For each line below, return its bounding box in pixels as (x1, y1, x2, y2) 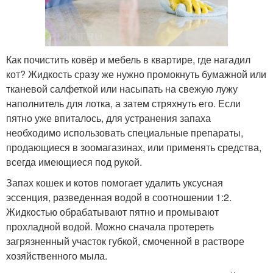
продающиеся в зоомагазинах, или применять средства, (6, 140, 261, 154)
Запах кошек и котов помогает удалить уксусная (6, 175, 223, 190)
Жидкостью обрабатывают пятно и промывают (6, 204, 219, 219)
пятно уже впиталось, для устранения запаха (6, 110, 211, 125)
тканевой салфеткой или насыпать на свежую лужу (6, 81, 238, 96)
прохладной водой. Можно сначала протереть (6, 219, 214, 233)
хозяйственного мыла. (6, 248, 107, 263)
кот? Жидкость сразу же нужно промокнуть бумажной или (6, 66, 266, 81)
